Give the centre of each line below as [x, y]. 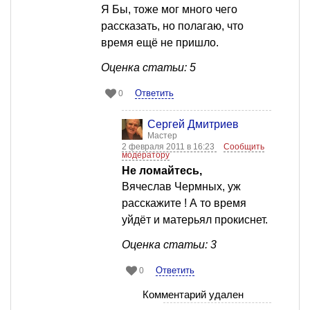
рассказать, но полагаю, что [172, 26]
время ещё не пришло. [160, 43]
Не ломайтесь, [162, 171]
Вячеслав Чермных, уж [181, 187]
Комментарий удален [193, 295]
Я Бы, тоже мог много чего [169, 10]
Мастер [162, 136]
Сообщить [244, 147]
